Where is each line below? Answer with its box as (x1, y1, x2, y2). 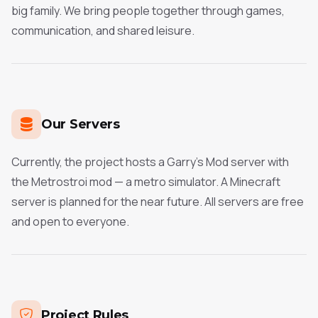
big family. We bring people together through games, (11, 3, 285, 18)
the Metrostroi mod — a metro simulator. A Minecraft (11, 174, 280, 190)
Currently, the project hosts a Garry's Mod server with (11, 154, 289, 170)
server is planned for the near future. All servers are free (11, 194, 304, 209)
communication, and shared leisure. (11, 23, 194, 38)
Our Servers (41, 116, 120, 132)
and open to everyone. (11, 214, 129, 229)
